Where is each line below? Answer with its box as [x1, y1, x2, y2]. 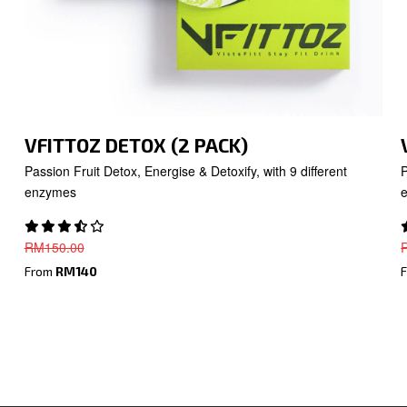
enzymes [24, 182, 76, 201]
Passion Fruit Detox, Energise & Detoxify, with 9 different [24, 161, 347, 180]
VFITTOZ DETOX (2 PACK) [24, 133, 248, 156]
